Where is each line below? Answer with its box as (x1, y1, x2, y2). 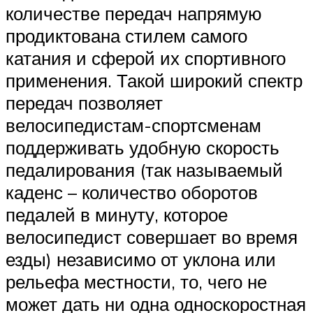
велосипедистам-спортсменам (6, 113, 261, 136)
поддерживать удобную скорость (6, 136, 279, 159)
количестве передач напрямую (6, 1, 262, 24)
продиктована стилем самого (6, 24, 247, 47)
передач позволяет (6, 91, 163, 114)
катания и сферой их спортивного (6, 46, 286, 69)
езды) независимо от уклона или (6, 247, 276, 270)
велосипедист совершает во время (6, 225, 298, 248)
